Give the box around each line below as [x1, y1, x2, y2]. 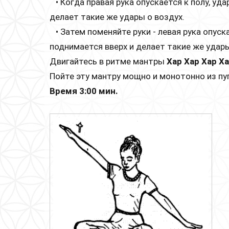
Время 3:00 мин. [50, 86, 118, 97]
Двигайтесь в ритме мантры [50, 56, 167, 67]
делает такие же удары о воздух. [50, 12, 185, 22]
